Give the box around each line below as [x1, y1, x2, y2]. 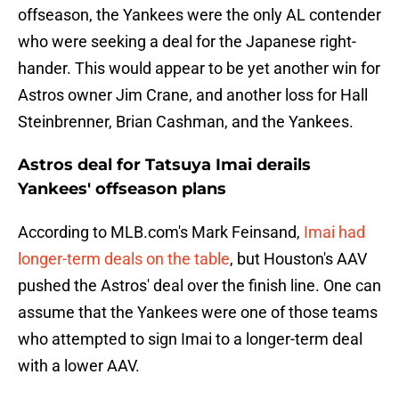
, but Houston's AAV [230, 249, 367, 269]
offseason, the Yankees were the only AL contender [18, 5, 381, 25]
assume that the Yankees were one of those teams [18, 303, 378, 322]
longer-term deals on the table [18, 249, 230, 269]
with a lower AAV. [18, 356, 140, 376]
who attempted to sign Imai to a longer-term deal [18, 330, 362, 349]
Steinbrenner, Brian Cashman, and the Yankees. [18, 112, 354, 132]
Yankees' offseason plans [18, 179, 226, 199]
